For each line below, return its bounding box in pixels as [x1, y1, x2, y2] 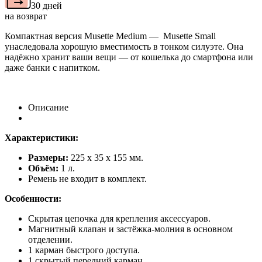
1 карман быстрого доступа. [28, 244, 140, 255]
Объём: [28, 163, 58, 173]
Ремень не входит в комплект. [28, 173, 147, 184]
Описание [28, 102, 68, 112]
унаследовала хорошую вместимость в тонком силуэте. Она [5, 41, 243, 51]
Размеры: [28, 152, 71, 163]
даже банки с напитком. [5, 62, 100, 73]
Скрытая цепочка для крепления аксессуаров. [28, 213, 211, 223]
